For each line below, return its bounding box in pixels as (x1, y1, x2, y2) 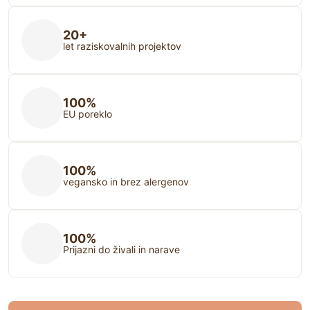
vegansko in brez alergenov (63, 175, 189, 188)
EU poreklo (63, 107, 112, 120)
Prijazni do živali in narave (63, 243, 180, 255)
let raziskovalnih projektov (63, 39, 181, 52)
